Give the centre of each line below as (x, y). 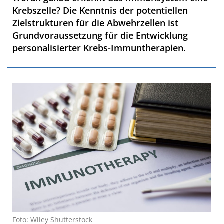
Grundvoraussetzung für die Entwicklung (100, 35)
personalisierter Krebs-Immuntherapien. (99, 48)
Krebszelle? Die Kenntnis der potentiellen (100, 10)
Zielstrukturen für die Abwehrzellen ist (95, 23)
